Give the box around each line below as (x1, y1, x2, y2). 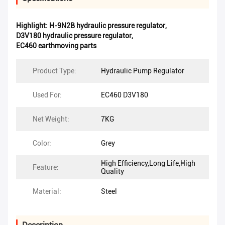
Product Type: (33, 67, 76, 75)
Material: (33, 187, 61, 196)
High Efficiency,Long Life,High (101, 159, 195, 168)
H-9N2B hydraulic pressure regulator (49, 22, 165, 30)
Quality (101, 167, 124, 176)
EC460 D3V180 (101, 91, 148, 99)
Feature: (33, 163, 59, 172)
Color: (33, 139, 51, 148)
